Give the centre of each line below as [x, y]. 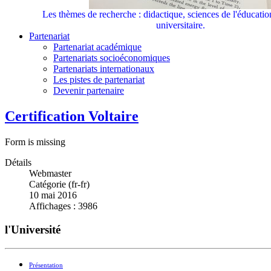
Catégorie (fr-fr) [59, 184]
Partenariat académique [97, 47]
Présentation [46, 265]
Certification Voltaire [72, 116]
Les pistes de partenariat [99, 80]
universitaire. [180, 25]
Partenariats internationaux [104, 69]
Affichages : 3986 [63, 206]
